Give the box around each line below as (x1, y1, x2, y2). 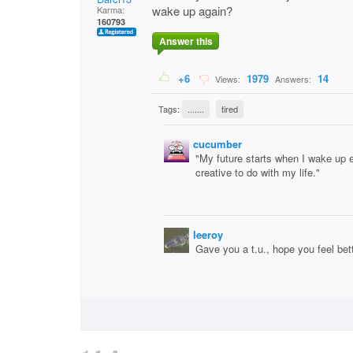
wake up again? (152, 2, 232, 19)
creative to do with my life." (195, 165, 320, 180)
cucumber (193, 136, 242, 151)
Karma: (97, 3, 124, 16)
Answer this (158, 34, 213, 49)
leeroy (193, 227, 223, 242)
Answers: (273, 72, 314, 86)
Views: (210, 72, 243, 86)
